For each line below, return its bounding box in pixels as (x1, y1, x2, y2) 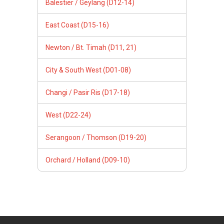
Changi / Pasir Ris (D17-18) (45, 88, 130, 96)
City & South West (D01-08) (45, 65, 131, 74)
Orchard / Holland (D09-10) (45, 155, 130, 164)
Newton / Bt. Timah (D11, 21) (45, 43, 136, 51)
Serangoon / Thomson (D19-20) (45, 133, 146, 141)
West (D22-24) (45, 110, 91, 119)
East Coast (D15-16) (45, 20, 109, 29)
